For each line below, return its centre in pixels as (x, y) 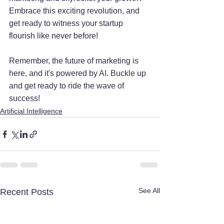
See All (149, 191)
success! (24, 98)
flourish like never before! (53, 36)
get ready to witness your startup (67, 23)
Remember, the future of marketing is (75, 61)
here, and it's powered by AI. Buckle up (78, 73)
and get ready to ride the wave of (67, 86)
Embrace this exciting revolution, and (75, 11)
